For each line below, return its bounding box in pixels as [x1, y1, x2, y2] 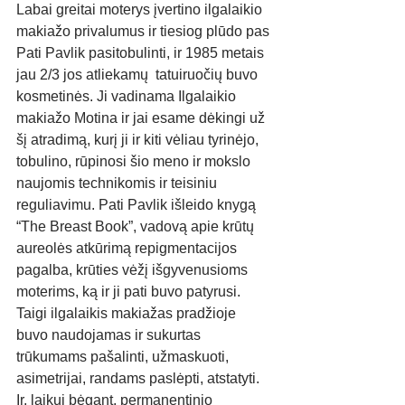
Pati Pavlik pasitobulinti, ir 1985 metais [16, 45, 268, 61]
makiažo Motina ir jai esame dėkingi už [16, 110, 268, 126]
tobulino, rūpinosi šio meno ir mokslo [16, 154, 254, 169]
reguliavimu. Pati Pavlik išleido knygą [16, 197, 259, 212]
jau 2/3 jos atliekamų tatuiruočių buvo [16, 67, 261, 82]
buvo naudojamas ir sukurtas [16, 327, 204, 343]
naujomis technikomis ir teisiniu [16, 175, 221, 191]
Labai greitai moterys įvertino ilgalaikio [16, 2, 266, 17]
